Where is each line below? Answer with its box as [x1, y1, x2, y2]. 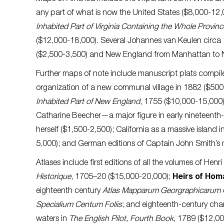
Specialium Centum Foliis [36, 201, 122, 209]
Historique [36, 173, 71, 181]
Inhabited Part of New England [36, 98, 140, 106]
